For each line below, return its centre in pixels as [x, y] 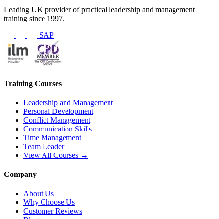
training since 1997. [34, 19]
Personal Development [58, 111]
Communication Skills [58, 129]
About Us [39, 194]
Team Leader [44, 146]
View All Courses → [56, 155]
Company [20, 175]
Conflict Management [57, 120]
